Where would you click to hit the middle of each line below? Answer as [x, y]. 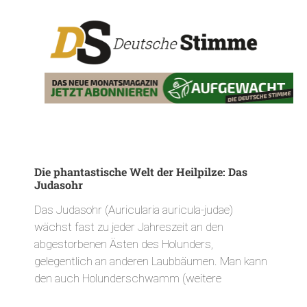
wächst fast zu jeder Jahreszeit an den [129, 226]
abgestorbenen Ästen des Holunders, [124, 244]
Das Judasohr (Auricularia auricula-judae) [134, 209]
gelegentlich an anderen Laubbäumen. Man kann [151, 261]
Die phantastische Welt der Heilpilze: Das [141, 171]
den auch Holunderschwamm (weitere [128, 278]
